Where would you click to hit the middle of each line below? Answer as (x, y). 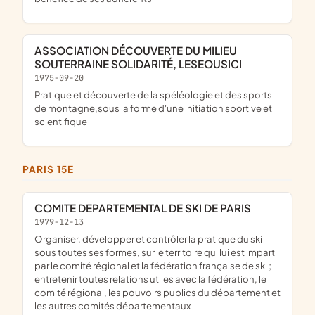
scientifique (61, 121)
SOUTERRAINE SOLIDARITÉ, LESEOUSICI (138, 64)
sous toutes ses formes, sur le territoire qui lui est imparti (156, 252)
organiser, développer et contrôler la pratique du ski (39, 239)
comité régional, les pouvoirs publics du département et (157, 292)
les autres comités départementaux (112, 306)
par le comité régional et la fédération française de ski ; (153, 266)
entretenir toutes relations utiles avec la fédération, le (150, 279)
